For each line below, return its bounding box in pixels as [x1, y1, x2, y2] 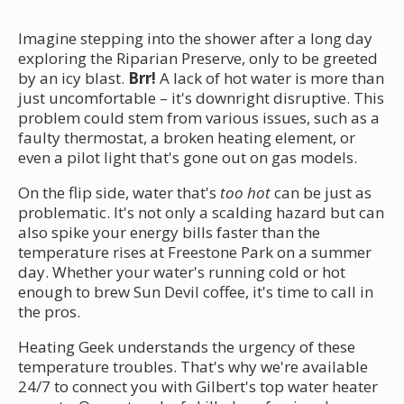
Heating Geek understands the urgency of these [18, 335, 355, 357]
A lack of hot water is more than [156, 67, 384, 88]
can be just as [271, 181, 372, 203]
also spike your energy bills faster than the [18, 221, 320, 243]
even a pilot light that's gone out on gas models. [18, 146, 357, 168]
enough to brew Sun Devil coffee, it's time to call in [18, 280, 373, 302]
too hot [220, 181, 271, 203]
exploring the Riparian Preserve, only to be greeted [18, 47, 378, 69]
